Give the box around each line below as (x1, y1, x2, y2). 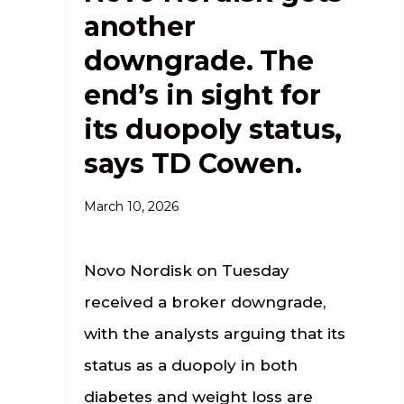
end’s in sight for (83, 78, 321, 112)
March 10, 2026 (83, 197, 179, 215)
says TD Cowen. (83, 146, 302, 180)
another (83, 9, 196, 43)
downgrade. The (83, 43, 314, 78)
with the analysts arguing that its (83, 324, 345, 343)
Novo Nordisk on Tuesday (83, 261, 289, 280)
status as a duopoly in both (83, 355, 298, 374)
